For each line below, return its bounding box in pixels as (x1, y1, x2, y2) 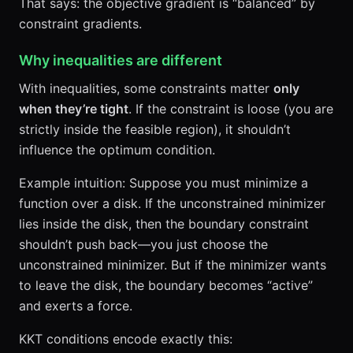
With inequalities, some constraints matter (19, 80, 273, 96)
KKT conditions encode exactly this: (19, 330, 232, 347)
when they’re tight (19, 100, 128, 117)
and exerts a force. (19, 297, 132, 314)
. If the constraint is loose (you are (128, 100, 333, 117)
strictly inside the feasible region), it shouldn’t (19, 121, 291, 137)
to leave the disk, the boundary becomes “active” (19, 277, 313, 293)
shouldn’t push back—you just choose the (19, 236, 268, 252)
